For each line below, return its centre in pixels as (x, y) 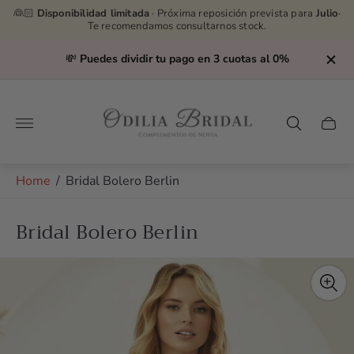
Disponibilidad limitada (93, 13)
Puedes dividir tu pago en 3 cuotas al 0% (184, 59)
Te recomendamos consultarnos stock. (177, 26)
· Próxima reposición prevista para (233, 13)
